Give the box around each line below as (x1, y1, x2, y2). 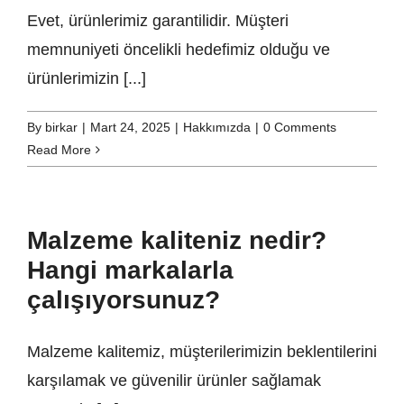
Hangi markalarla (27, 256, 234, 285)
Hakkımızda (183, 120, 251, 135)
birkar (45, 120, 78, 135)
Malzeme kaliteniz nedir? (27, 226, 326, 255)
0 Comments (263, 120, 336, 135)
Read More (27, 142, 91, 158)
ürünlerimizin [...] (27, 69, 146, 88)
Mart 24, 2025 (90, 120, 170, 135)
